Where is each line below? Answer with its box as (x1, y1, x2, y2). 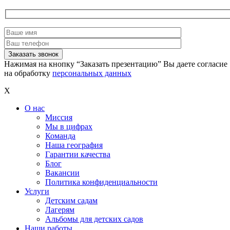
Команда (45, 131, 75, 141)
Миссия (45, 113, 72, 122)
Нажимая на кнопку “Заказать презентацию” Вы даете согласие (4, 60, 227, 69)
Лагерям (45, 205, 74, 215)
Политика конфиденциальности (45, 178, 158, 187)
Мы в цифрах (45, 122, 92, 131)
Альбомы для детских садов (45, 215, 143, 224)
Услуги (25, 187, 49, 196)
